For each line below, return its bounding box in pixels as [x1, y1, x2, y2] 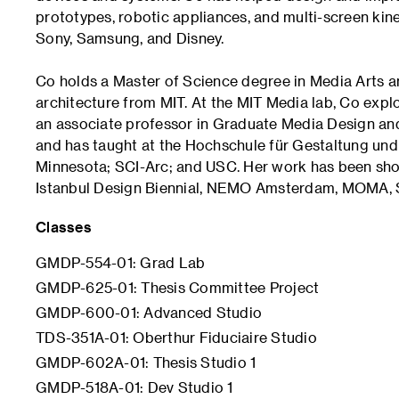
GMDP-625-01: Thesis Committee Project [36, 279, 320, 296]
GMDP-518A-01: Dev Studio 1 [36, 379, 233, 395]
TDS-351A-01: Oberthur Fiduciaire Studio [36, 329, 317, 346]
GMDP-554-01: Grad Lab [36, 254, 206, 271]
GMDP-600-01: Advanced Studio [36, 304, 262, 321]
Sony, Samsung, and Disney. [36, 29, 224, 46]
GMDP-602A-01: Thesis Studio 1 [36, 354, 256, 370]
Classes [36, 218, 92, 235]
